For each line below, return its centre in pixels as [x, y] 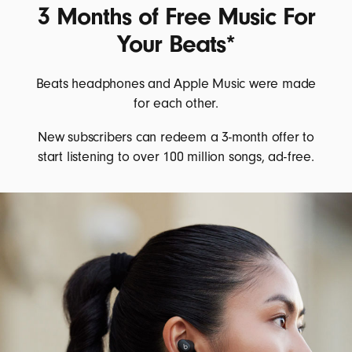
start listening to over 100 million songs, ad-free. [176, 156]
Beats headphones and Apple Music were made [176, 83]
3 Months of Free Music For [176, 16]
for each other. [176, 103]
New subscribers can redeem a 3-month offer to [176, 137]
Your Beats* [176, 44]
